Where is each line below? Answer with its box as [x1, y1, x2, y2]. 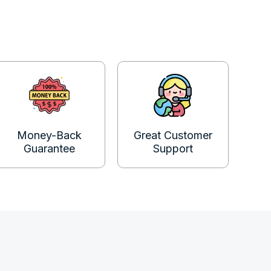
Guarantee [24, 142, 76, 155]
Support [152, 142, 193, 155]
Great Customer [133, 129, 212, 142]
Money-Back [17, 129, 82, 142]
